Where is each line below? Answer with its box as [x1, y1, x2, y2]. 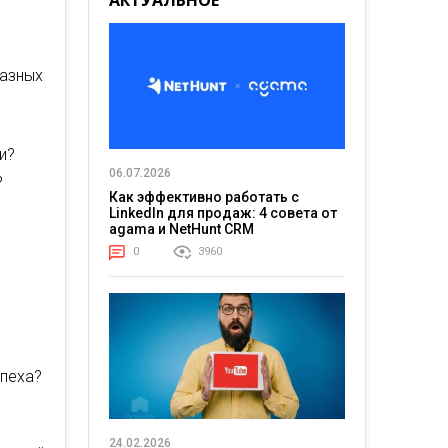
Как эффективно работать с [108, 189, 299, 206]
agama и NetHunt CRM [108, 221, 254, 238]
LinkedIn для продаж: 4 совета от [108, 205, 337, 222]
